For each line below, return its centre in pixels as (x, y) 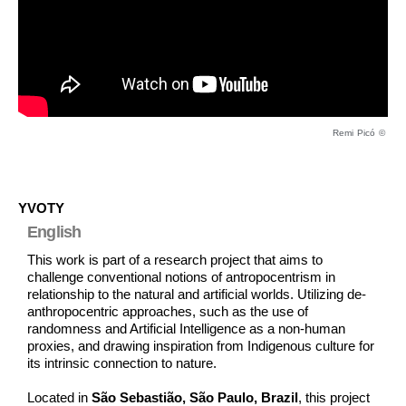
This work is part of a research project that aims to (175, 259)
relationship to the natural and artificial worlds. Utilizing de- (197, 294)
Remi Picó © (360, 132)
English (54, 232)
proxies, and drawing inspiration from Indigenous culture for (201, 345)
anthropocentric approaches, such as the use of (168, 311)
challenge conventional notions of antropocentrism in (181, 276)
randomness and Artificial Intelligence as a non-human (186, 328)
